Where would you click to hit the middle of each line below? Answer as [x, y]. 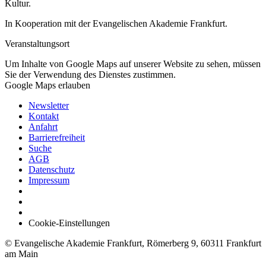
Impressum [49, 180]
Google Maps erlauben [47, 85]
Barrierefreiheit [57, 137]
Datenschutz [52, 170]
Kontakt [44, 116]
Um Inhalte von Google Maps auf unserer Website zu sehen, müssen [133, 64]
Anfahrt [43, 127]
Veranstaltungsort [37, 44]
